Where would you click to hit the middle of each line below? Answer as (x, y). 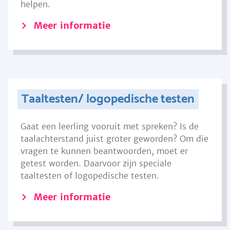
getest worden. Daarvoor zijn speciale (96, 163)
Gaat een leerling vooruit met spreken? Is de (110, 126)
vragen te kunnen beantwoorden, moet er (104, 151)
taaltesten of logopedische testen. (90, 176)
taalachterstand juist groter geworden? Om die (114, 139)
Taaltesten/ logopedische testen (108, 99)
